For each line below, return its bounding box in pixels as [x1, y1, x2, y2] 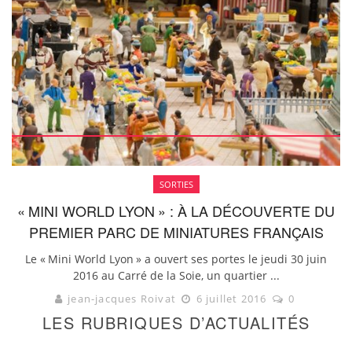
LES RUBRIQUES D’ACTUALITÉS [42, 310, 310, 334]
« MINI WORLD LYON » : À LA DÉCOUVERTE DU [17, 200, 335, 221]
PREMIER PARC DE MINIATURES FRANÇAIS [28, 221, 324, 242]
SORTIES [159, 178, 193, 190]
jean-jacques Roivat [68, 291, 176, 306]
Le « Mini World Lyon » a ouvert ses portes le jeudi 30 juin [25, 251, 327, 266]
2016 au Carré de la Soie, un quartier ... [72, 267, 280, 283]
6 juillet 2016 [192, 291, 270, 306]
